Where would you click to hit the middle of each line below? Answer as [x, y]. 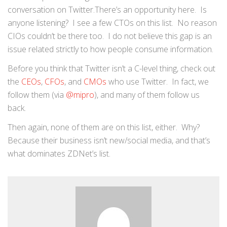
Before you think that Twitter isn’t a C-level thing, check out [111, 68]
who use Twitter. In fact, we [158, 82]
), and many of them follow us [147, 95]
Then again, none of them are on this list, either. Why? [105, 127]
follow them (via [37, 95]
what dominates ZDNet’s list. [59, 154]
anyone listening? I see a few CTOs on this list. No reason [112, 23]
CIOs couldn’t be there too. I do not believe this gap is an [110, 36]
